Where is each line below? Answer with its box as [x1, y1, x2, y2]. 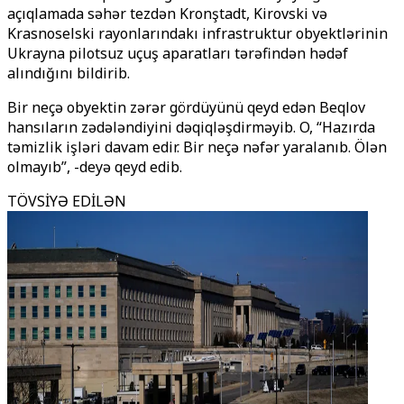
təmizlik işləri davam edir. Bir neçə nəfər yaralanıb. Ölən [7, 137, 387, 157]
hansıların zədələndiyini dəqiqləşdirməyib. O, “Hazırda [7, 117, 375, 137]
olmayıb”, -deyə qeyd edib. [7, 157, 182, 177]
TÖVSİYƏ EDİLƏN [7, 191, 126, 211]
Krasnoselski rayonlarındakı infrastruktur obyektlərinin [7, 23, 388, 43]
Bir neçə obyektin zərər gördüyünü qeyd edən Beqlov [7, 97, 365, 117]
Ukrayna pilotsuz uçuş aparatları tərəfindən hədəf [7, 43, 348, 63]
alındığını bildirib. [7, 63, 130, 83]
